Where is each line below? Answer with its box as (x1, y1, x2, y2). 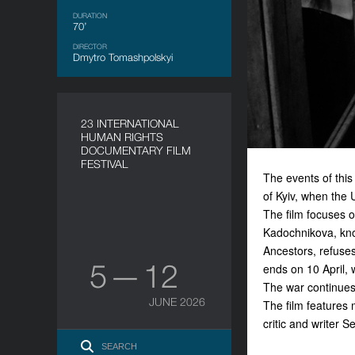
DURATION (73, 11, 107, 20)
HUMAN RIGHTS (81, 130, 163, 143)
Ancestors (263, 242, 313, 258)
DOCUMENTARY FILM (81, 143, 191, 157)
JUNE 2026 (149, 295, 205, 308)
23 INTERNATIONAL (81, 116, 179, 130)
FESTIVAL (81, 157, 128, 170)
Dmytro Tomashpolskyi (73, 51, 173, 63)
